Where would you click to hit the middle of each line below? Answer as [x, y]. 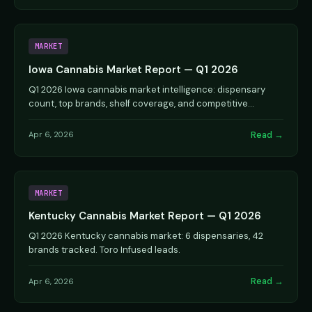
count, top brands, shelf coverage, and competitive [138, 103]
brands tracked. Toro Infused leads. [104, 250]
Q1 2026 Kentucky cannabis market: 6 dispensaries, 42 [146, 236]
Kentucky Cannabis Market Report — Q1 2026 [145, 216]
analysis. [47, 117]
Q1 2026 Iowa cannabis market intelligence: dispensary [147, 89]
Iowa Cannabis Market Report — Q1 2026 [133, 69]
